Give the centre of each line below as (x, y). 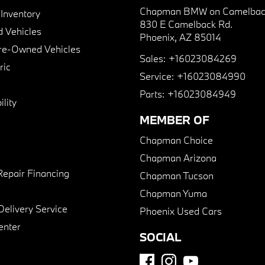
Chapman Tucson (177, 176)
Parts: (152, 94)
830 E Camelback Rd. (186, 24)
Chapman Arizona (178, 158)
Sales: (153, 59)
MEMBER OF (174, 120)
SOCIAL (161, 237)
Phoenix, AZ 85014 (180, 37)
